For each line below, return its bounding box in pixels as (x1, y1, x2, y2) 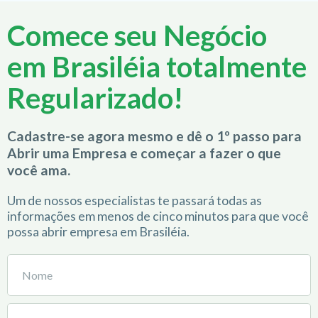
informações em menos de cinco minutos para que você (7, 209, 309, 224)
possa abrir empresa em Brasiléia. (7, 224, 190, 240)
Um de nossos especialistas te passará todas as (7, 193, 262, 209)
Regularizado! (7, 81, 183, 116)
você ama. (7, 162, 70, 179)
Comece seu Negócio (7, 18, 267, 53)
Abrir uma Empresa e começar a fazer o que (7, 145, 281, 162)
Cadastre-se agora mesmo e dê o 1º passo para (7, 128, 302, 145)
